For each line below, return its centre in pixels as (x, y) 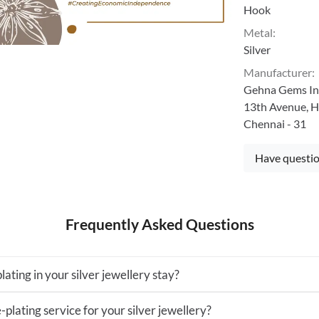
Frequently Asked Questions (159, 224)
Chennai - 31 (275, 124)
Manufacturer (278, 72)
